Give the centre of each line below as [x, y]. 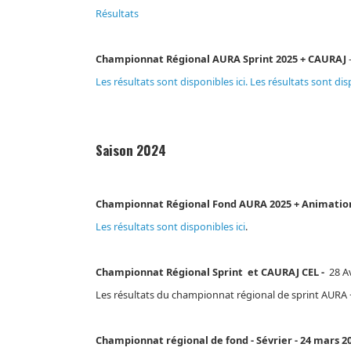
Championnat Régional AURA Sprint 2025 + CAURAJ [223, 58]
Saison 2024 [131, 150]
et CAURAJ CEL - [285, 272]
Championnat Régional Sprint [170, 272]
